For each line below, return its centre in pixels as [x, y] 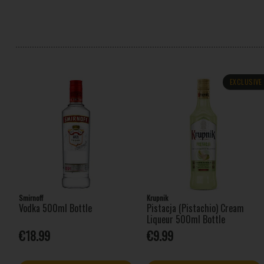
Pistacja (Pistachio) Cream [196, 208]
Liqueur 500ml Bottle [186, 219]
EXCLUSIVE [246, 81]
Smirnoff [31, 197]
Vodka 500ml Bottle [55, 208]
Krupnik [158, 197]
